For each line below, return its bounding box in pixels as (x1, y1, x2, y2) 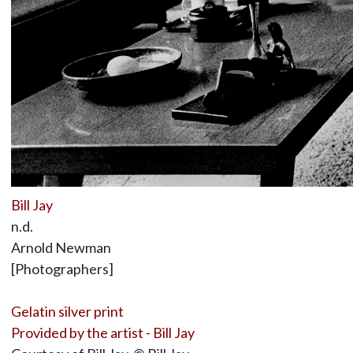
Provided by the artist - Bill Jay (10, 324, 195, 342)
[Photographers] (10, 260, 113, 278)
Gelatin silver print (10, 303, 124, 321)
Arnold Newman (10, 239, 111, 257)
